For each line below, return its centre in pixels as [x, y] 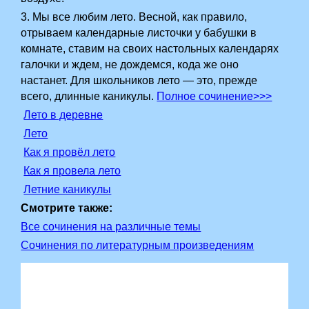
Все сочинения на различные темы [111, 227]
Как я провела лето [72, 171]
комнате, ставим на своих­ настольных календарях [150, 49]
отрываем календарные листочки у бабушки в [139, 33]
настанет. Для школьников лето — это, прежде [139, 80]
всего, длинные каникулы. [89, 96]
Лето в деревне [63, 115]
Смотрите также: [67, 208]
